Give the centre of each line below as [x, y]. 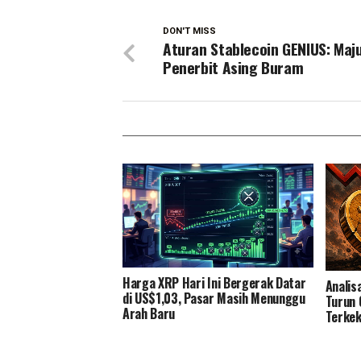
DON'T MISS [189, 31]
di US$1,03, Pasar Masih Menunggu [214, 298]
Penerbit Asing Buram [233, 67]
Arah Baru [149, 313]
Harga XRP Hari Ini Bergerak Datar [214, 282]
